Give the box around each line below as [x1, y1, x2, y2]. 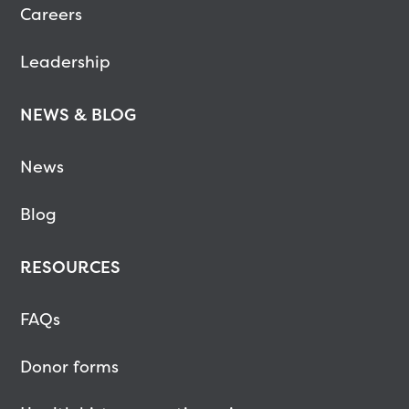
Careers [19, 3, 82, 26]
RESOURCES [19, 255, 121, 278]
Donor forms [19, 354, 119, 378]
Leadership [19, 49, 110, 73]
